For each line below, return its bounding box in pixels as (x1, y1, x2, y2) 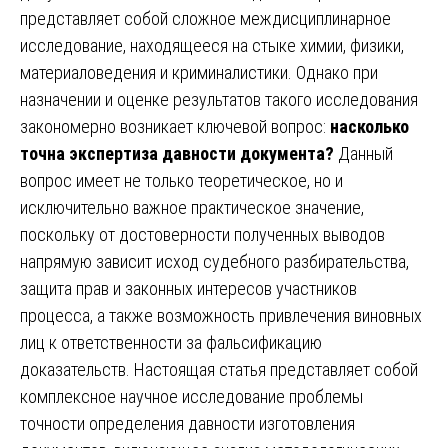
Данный (334, 142, 393, 164)
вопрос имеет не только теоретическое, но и (20, 169, 343, 191)
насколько (330, 115, 409, 137)
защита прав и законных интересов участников (20, 277, 357, 299)
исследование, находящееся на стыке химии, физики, (20, 34, 404, 56)
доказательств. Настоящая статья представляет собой (20, 358, 418, 380)
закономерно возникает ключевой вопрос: (20, 115, 330, 137)
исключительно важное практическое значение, (20, 196, 364, 218)
